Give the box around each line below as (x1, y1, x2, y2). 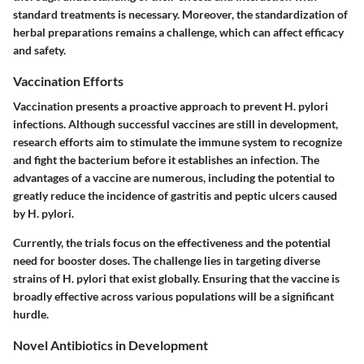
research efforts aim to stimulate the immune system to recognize (13, 135, 342, 149)
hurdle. (13, 307, 49, 322)
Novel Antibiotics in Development (13, 337, 208, 353)
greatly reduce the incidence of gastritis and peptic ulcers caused (13, 188, 337, 203)
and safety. (13, 43, 66, 58)
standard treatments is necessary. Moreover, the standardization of (13, 7, 348, 22)
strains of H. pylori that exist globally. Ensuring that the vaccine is (13, 271, 340, 286)
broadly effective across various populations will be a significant (13, 289, 334, 304)
